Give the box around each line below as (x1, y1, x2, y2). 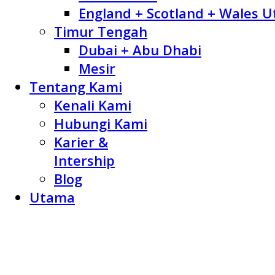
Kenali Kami (54, 95, 131, 114)
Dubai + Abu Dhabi (79, 40, 201, 59)
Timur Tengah (54, 21, 147, 41)
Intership (54, 150, 115, 169)
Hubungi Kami (54, 114, 147, 133)
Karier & (54, 132, 108, 151)
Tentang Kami (29, 77, 122, 96)
